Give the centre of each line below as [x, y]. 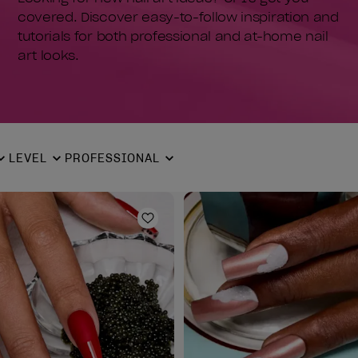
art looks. [48, 55]
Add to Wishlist [196, 226]
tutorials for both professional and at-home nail [173, 36]
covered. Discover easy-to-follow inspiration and [178, 17]
